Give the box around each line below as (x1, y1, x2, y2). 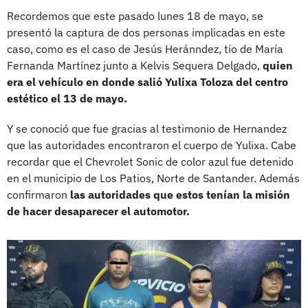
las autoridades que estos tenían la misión (70, 187, 290, 201)
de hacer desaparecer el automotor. (7, 203, 190, 218)
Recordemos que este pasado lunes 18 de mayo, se (7, 8, 263, 23)
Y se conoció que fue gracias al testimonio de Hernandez (7, 121, 287, 135)
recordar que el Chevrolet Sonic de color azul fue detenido (7, 154, 294, 168)
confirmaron (7, 187, 70, 201)
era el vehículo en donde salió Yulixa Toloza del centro (7, 74, 288, 89)
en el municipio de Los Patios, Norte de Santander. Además (7, 170, 300, 185)
